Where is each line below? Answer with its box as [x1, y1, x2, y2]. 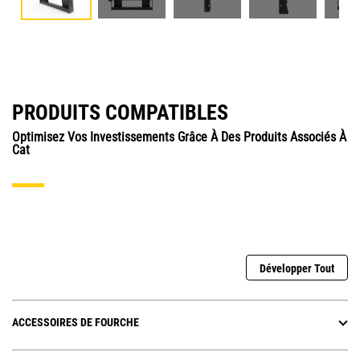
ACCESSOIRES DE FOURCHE [12, 316, 139, 329]
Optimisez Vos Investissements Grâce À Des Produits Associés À [12, 129, 346, 145]
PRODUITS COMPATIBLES [12, 100, 228, 125]
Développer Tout [260, 262, 334, 276]
